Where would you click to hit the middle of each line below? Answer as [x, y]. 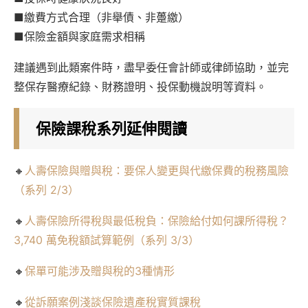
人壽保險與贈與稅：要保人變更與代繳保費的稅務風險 [157, 170]
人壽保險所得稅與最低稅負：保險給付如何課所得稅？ [157, 220]
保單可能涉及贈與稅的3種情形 [100, 271]
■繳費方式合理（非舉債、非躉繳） [101, 17]
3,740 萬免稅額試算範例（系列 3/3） [107, 240]
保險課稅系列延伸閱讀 [111, 128]
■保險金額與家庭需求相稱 [79, 36]
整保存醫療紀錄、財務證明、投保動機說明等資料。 [140, 86]
